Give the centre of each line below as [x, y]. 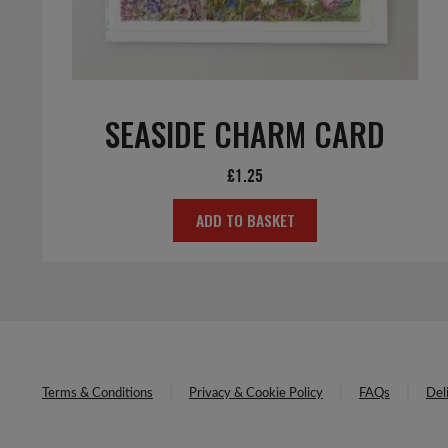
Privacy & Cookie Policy [255, 394]
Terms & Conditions [97, 394]
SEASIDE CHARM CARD [245, 134]
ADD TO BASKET [245, 219]
